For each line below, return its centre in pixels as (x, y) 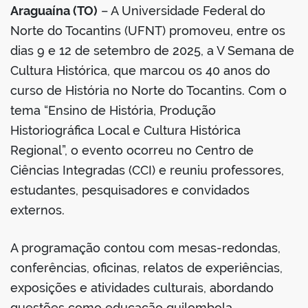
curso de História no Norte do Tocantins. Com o (148, 91)
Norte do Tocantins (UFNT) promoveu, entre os (148, 31)
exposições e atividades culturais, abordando (142, 288)
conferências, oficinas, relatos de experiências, (146, 268)
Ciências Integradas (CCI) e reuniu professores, (147, 170)
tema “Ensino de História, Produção (113, 111)
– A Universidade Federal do (181, 11)
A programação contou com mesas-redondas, (145, 248)
